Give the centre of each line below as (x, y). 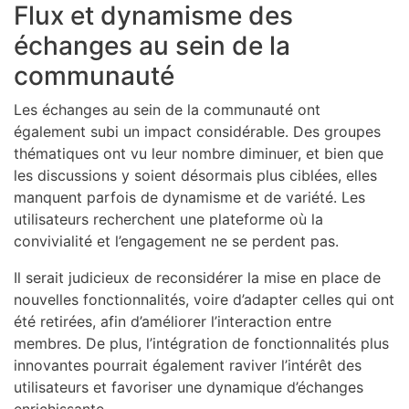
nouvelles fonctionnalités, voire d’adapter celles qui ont (204, 299)
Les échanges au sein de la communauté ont (167, 109)
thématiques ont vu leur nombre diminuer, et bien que (199, 153)
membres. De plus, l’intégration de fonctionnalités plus (201, 343)
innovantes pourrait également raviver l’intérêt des (188, 365)
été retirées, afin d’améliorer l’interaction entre (173, 321)
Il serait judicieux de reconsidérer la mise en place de (197, 277)
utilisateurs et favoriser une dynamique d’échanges (189, 387)
